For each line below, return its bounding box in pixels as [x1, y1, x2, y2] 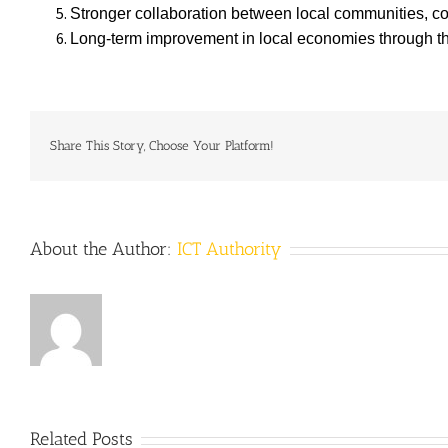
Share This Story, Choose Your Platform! [50, 138, 274, 154]
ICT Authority [177, 238, 282, 261]
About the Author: [30, 238, 177, 261]
